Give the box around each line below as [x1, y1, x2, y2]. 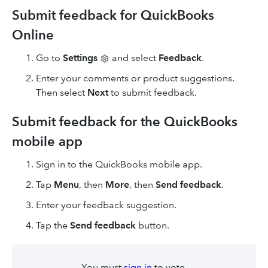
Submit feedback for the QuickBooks [12, 114, 237, 130]
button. [136, 220, 169, 231]
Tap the [36, 220, 70, 231]
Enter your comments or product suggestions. [36, 72, 234, 84]
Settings [63, 52, 98, 63]
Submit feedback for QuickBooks [12, 7, 214, 23]
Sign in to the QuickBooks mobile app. [36, 159, 202, 170]
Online [12, 27, 54, 43]
